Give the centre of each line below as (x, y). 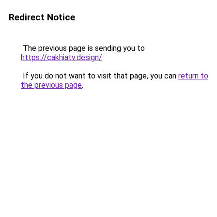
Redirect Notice (42, 17)
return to (193, 76)
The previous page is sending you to (83, 48)
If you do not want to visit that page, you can (100, 76)
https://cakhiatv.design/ (62, 57)
